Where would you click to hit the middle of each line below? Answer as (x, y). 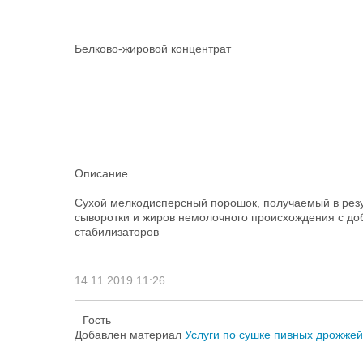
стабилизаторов (117, 232)
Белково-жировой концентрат (153, 49)
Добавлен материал (130, 335)
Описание (101, 173)
